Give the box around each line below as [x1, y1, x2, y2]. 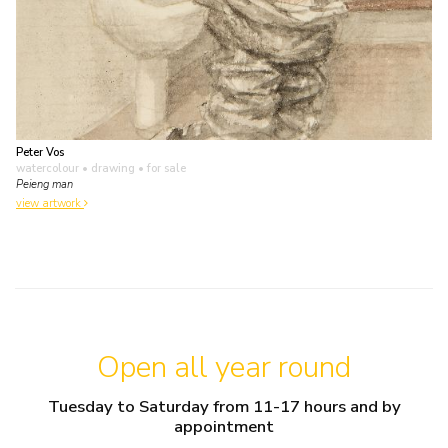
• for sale [135, 160, 186, 176]
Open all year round [97, 347, 351, 389]
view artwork [16, 195, 84, 211]
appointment [174, 414, 274, 438]
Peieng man [16, 176, 73, 192]
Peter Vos [16, 144, 64, 160]
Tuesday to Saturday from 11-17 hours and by [47, 394, 401, 418]
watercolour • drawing [16, 160, 135, 176]
